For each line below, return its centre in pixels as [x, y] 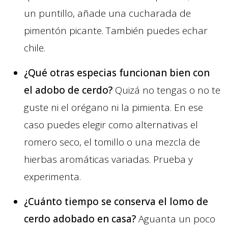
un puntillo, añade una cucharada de [107, 13]
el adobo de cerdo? [68, 90]
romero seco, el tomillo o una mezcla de [112, 142]
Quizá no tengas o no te [166, 90]
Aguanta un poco [176, 219]
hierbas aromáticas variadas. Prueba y [108, 160]
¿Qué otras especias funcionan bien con [117, 73]
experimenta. [52, 177]
